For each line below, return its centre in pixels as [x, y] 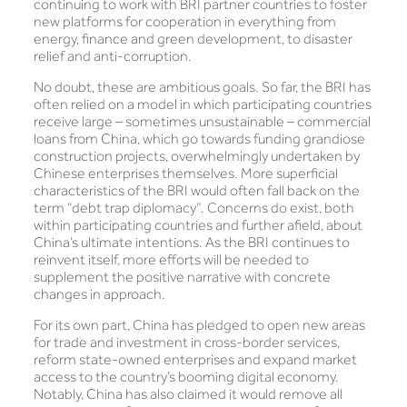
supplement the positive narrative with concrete [182, 277]
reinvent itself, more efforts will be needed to [171, 259]
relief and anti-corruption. [112, 56]
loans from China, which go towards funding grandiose [199, 139]
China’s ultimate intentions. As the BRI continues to [191, 242]
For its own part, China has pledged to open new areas [199, 325]
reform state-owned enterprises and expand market [195, 359]
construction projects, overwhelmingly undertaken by [196, 156]
